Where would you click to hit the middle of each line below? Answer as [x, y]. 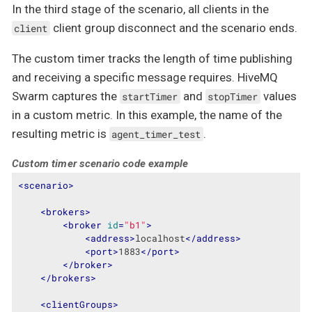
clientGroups [79, 304]
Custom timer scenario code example [100, 163]
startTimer [150, 96]
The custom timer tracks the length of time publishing [152, 58]
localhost [160, 238]
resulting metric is [61, 133]
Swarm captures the [66, 96]
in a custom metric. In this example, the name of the [147, 115]
